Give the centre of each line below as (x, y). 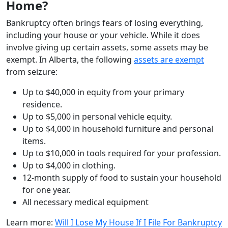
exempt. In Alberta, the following (70, 59)
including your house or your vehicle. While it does (103, 35)
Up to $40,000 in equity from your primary (103, 92)
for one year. (46, 190)
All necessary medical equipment (85, 202)
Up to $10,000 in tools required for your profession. (122, 153)
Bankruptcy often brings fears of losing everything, (105, 23)
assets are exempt (169, 59)
